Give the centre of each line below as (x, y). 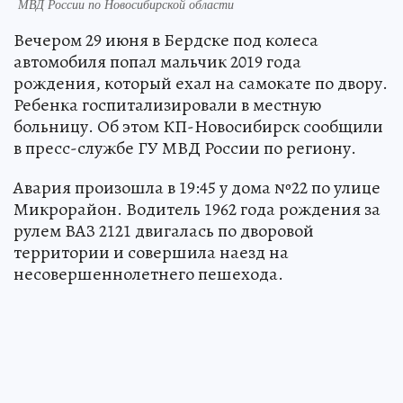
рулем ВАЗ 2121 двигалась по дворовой (164, 231)
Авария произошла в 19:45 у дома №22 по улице (197, 188)
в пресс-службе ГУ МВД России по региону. (185, 148)
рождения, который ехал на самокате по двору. (201, 84)
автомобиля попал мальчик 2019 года (157, 62)
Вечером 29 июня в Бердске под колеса (166, 40)
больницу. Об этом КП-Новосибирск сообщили (198, 127)
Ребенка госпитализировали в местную (167, 105)
